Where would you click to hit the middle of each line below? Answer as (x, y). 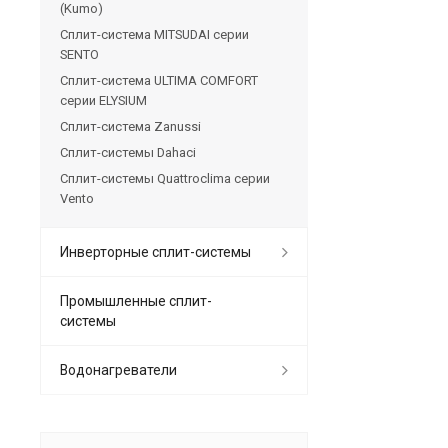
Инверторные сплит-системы (155, 251)
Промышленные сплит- (136, 300)
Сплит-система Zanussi (130, 126)
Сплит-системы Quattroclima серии (165, 178)
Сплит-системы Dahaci (128, 152)
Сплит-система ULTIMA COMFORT (159, 80)
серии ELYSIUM (103, 100)
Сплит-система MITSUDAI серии (154, 34)
